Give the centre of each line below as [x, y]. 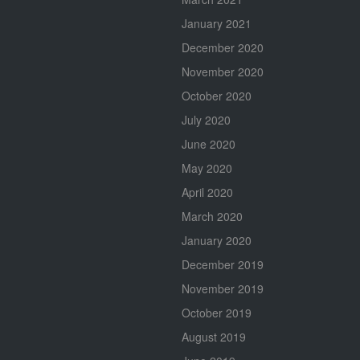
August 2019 [214, 336]
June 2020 [209, 143]
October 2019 [217, 312]
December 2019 [223, 264]
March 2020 [212, 216]
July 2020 [206, 119]
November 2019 [223, 288]
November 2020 [223, 71]
